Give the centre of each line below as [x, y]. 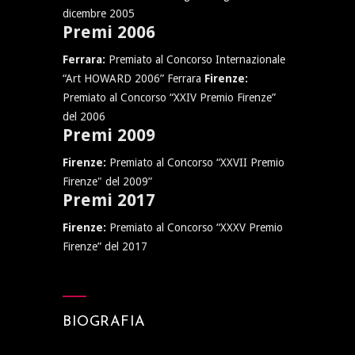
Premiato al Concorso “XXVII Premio [197, 162]
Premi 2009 [109, 135]
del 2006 [84, 116]
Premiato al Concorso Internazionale [197, 59]
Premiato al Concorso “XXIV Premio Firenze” [169, 97]
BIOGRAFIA [104, 322]
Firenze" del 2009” [107, 181]
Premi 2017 [109, 200]
